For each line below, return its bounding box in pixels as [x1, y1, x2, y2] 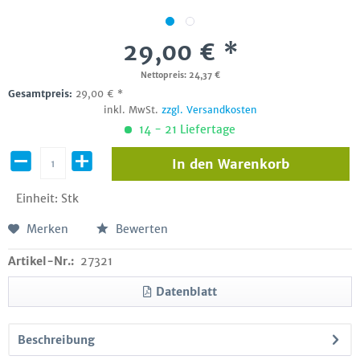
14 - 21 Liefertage [136, 122, 235, 137]
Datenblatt [156, 284, 217, 299]
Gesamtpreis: [8, 88, 76, 100]
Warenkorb [217, 156, 289, 172]
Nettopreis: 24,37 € [140, 70, 220, 80]
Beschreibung [18, 333, 95, 347]
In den [171, 156, 214, 172]
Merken [27, 222, 68, 236]
